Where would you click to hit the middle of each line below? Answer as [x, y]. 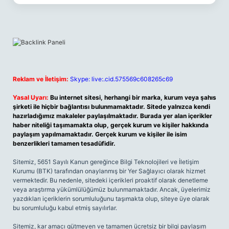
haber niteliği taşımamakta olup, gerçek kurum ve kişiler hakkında [111, 125]
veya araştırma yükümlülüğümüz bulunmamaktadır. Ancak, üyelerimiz [112, 189]
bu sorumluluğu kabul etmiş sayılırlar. [65, 208]
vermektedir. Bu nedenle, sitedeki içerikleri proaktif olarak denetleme [110, 180]
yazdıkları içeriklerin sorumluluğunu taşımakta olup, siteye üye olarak [111, 199]
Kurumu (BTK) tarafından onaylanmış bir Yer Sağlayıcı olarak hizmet [109, 171]
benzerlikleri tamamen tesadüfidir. [64, 143]
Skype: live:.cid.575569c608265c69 [121, 79]
